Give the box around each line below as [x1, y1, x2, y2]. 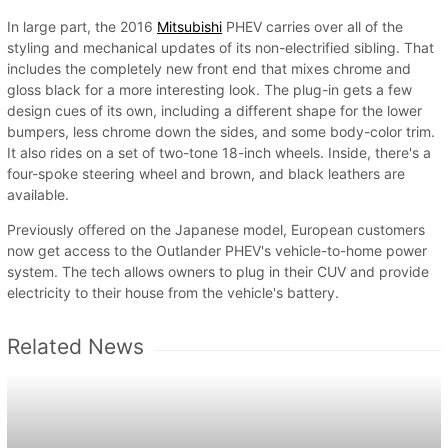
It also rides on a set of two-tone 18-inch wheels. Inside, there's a [7, 144, 431, 162]
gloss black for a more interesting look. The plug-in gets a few [7, 81, 412, 99]
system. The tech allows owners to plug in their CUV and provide [7, 263, 429, 281]
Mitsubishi [157, 18, 222, 36]
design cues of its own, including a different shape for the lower [7, 102, 422, 120]
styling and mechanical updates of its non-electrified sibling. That [7, 39, 434, 57]
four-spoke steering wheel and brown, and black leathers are [7, 165, 405, 183]
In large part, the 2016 [7, 18, 157, 36]
